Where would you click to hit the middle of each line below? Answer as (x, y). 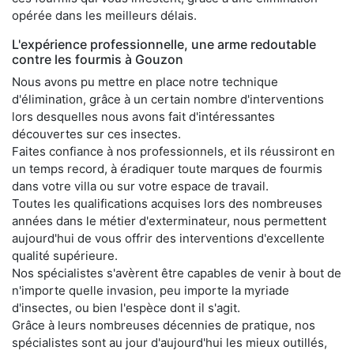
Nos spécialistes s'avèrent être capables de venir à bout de (177, 273)
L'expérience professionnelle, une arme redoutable (164, 45)
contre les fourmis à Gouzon (98, 60)
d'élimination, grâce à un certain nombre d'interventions (168, 100)
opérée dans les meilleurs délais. (104, 16)
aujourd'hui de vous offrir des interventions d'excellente (168, 239)
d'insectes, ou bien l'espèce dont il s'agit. (126, 308)
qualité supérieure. (65, 256)
